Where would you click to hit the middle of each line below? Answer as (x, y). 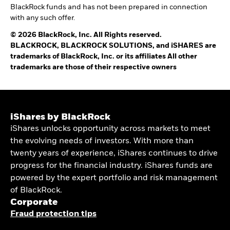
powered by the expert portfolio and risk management (114, 178)
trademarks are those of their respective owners (93, 68)
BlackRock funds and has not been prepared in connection (109, 7)
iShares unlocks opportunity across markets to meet (110, 129)
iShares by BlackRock (60, 117)
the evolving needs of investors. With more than (102, 141)
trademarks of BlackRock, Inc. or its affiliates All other (104, 57)
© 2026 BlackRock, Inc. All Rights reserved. (86, 35)
